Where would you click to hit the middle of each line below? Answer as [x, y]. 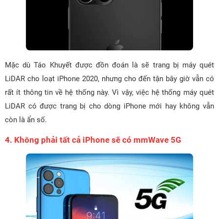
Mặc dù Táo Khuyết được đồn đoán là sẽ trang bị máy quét [109, 65]
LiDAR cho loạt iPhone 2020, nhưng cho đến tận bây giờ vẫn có [109, 79]
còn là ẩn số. [26, 120]
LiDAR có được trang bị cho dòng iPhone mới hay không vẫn [109, 106]
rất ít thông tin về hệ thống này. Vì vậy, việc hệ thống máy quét [109, 93]
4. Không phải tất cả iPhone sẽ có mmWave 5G [93, 140]
